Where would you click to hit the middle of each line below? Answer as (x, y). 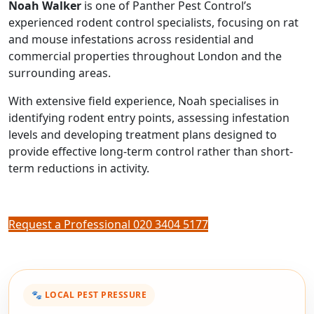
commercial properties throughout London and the (145, 56)
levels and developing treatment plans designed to (143, 135)
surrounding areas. (60, 73)
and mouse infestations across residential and (131, 40)
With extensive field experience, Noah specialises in (144, 101)
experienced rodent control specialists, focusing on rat (153, 23)
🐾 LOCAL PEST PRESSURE (89, 295)
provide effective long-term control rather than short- (151, 152)
